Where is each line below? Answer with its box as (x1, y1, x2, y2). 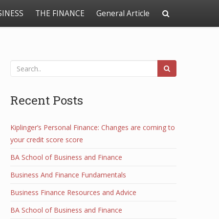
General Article (96, 8, 150, 19)
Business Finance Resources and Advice (10, 188, 136, 197)
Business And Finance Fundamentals (10, 170, 126, 179)
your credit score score (10, 135, 83, 144)
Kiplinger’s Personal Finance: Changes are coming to (10, 123, 175, 132)
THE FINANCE (35, 8, 85, 19)
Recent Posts (10, 92, 83, 108)
